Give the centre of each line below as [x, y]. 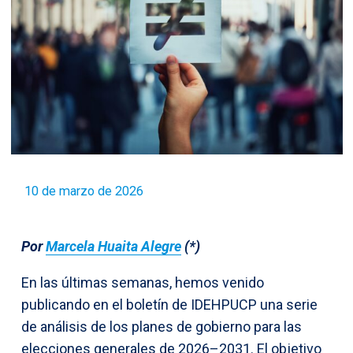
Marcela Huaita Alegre [113, 246]
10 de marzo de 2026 [84, 191]
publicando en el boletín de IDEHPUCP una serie [169, 304]
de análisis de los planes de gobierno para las [162, 326]
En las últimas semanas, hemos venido [143, 282]
